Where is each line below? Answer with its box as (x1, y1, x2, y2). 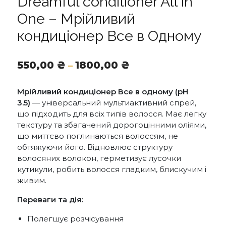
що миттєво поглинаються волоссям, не (17, 131, 178, 141)
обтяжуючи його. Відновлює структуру (17, 142, 173, 152)
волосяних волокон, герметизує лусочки (17, 153, 181, 163)
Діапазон (129, 58, 178, 70)
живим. (17, 175, 46, 185)
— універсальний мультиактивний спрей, (32, 97, 196, 107)
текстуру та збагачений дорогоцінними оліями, (17, 120, 206, 130)
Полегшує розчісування (27, 213, 124, 223)
